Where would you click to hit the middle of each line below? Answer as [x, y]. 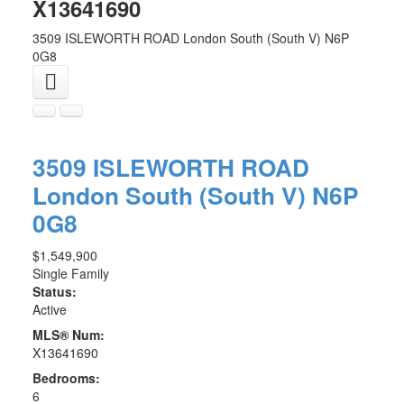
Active [49, 310]
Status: [54, 292]
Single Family [70, 274]
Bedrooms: [66, 378]
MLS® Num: [68, 335]
